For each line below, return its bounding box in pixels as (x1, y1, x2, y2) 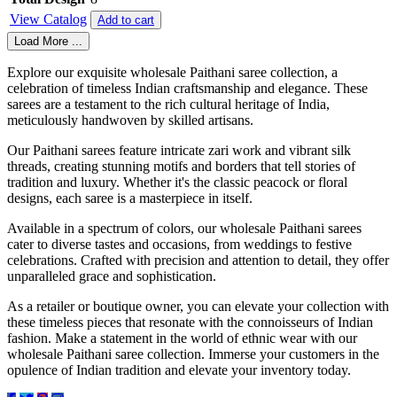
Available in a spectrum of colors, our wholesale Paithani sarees (7, 221, 362, 237)
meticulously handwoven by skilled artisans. (7, 113, 253, 128)
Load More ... (14, 35, 82, 49)
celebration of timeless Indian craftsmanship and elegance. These (7, 81, 368, 97)
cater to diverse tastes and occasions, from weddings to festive (7, 237, 352, 253)
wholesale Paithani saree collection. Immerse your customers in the (7, 346, 379, 362)
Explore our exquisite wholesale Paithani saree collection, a (7, 65, 338, 81)
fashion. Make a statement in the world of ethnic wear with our (7, 331, 357, 346)
